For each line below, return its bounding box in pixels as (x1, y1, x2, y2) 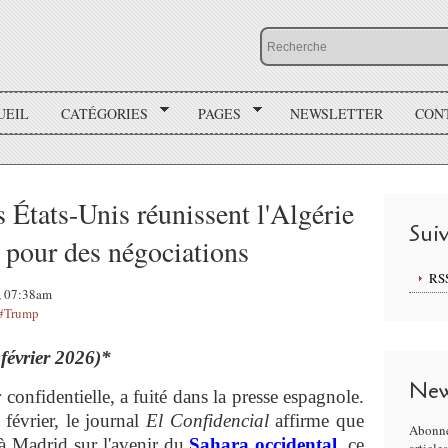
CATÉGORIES (61, 103, 148, 123)
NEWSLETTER (290, 103, 383, 123)
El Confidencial (146, 410, 276, 431)
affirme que (275, 410, 365, 431)
